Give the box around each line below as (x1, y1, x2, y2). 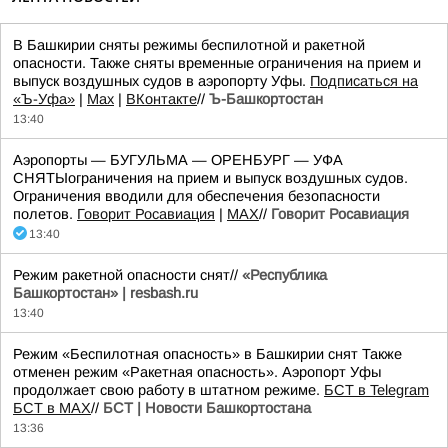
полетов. (13, 206, 77, 222)
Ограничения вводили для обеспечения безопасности (13, 188, 380, 204)
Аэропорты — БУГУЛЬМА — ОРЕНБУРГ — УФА (13, 152, 343, 168)
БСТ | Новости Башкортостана (103, 400, 311, 416)
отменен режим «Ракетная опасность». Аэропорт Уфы (13, 364, 381, 380)
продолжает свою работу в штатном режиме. (13, 382, 324, 398)
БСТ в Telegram (324, 382, 429, 398)
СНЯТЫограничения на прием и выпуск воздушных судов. (13, 170, 408, 186)
